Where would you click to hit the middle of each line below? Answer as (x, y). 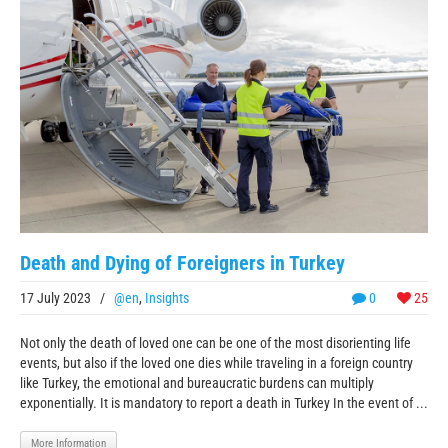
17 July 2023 (55, 298)
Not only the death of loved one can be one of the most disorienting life (215, 343)
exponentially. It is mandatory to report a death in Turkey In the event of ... (224, 403)
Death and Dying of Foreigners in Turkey (182, 263)
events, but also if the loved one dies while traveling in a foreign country (216, 363)
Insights (167, 298)
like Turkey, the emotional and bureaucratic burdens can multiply (197, 383)
